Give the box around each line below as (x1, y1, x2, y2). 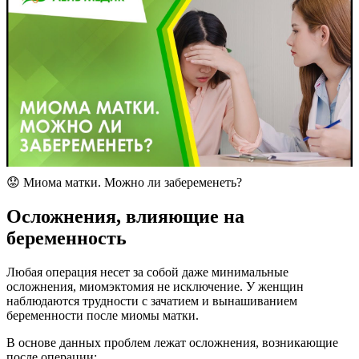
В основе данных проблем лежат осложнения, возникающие (6, 335, 338, 349)
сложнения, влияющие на (22, 205, 244, 227)
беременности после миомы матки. (6, 308, 199, 322)
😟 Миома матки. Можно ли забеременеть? (6, 175, 242, 189)
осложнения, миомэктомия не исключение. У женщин (6, 279, 304, 293)
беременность (6, 227, 127, 248)
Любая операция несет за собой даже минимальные (6, 264, 288, 279)
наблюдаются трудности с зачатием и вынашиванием (6, 293, 297, 308)
